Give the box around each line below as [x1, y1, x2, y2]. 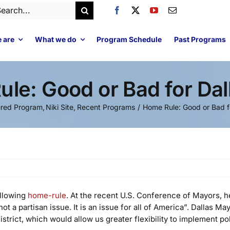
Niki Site [46, 102, 73, 111]
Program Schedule [97, 35, 162, 44]
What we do [34, 35, 76, 44]
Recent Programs [76, 102, 135, 111]
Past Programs [174, 35, 226, 44]
